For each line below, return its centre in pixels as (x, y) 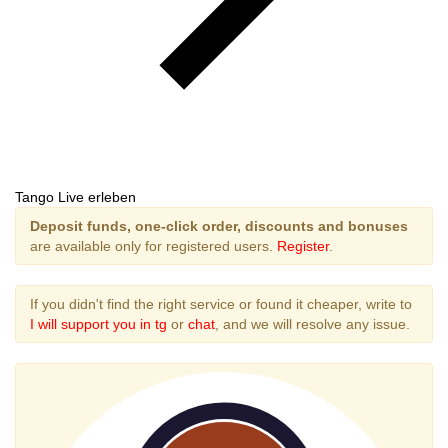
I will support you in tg (98, 324)
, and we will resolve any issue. (312, 324)
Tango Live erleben (75, 197)
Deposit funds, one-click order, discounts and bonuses (219, 226)
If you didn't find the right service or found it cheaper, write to (221, 304)
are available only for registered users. (153, 246)
